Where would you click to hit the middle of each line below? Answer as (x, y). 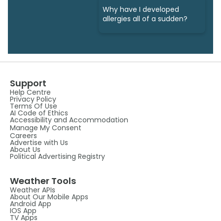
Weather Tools (43, 181)
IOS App (23, 210)
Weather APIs (33, 190)
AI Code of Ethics (39, 113)
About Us (25, 149)
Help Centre (30, 92)
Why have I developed (141, 10)
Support (28, 83)
